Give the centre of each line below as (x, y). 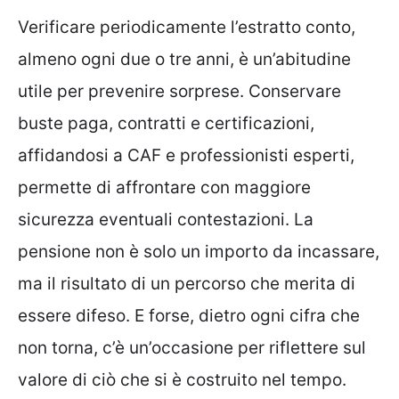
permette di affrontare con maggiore (164, 188)
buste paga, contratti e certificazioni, (166, 124)
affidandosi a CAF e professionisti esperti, (186, 156)
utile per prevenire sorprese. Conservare (179, 92)
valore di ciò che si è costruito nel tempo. (182, 380)
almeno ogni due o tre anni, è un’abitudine (184, 60)
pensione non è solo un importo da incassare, (199, 252)
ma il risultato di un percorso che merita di (187, 284)
